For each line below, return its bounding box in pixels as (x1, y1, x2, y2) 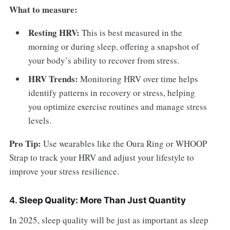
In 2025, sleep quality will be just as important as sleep (9, 214, 208, 226)
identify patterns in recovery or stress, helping (28, 86, 196, 99)
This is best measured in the (80, 27, 183, 39)
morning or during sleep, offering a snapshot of (28, 41, 200, 53)
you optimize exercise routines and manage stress (28, 100, 207, 112)
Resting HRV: (28, 26, 80, 40)
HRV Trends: (28, 72, 79, 85)
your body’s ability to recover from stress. (28, 54, 180, 67)
